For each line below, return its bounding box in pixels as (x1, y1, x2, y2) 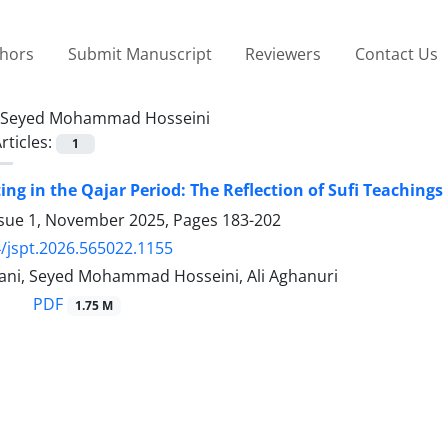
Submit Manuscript (67, 42, 212, 65)
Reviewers (245, 42, 322, 65)
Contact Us (354, 42, 438, 65)
